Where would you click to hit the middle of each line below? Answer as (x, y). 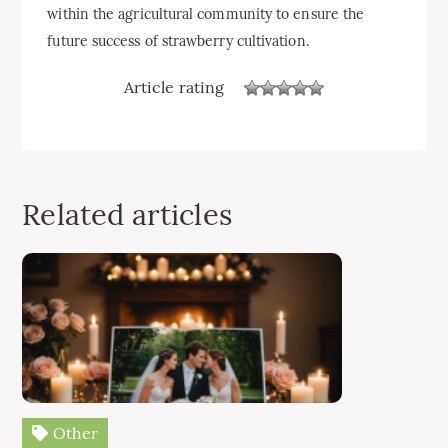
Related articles (127, 214)
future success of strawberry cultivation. (178, 40)
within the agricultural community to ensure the (206, 13)
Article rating (174, 87)
